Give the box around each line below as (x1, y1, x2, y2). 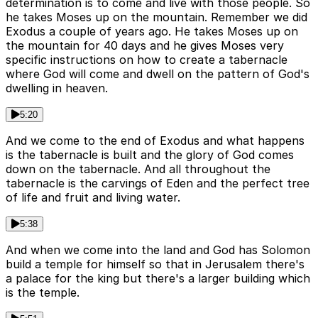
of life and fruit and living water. (6, 190, 180, 205)
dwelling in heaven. (6, 81, 108, 96)
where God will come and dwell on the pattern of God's (6, 67, 309, 82)
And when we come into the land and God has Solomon (6, 243, 310, 258)
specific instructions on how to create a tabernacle (6, 53, 287, 67)
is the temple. (6, 285, 79, 300)
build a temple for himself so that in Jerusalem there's (6, 257, 305, 272)
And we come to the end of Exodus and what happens (6, 133, 305, 148)
